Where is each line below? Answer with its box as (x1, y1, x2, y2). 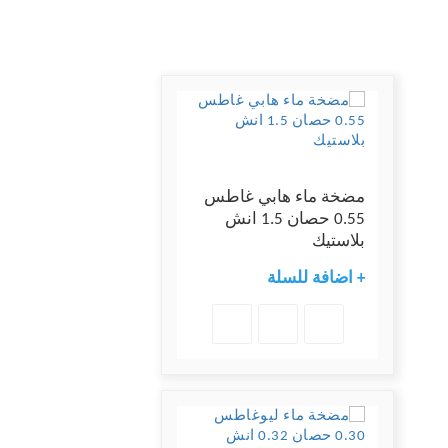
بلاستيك (312, 233, 365, 251)
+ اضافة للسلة (267, 270, 365, 288)
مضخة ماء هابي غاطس (204, 189, 365, 207)
